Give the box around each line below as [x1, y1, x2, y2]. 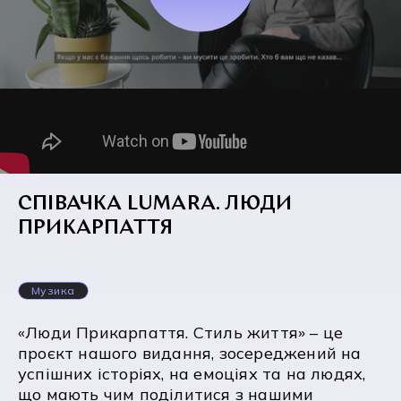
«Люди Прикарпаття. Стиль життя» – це [18, 322, 344, 344]
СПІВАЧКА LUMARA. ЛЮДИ [18, 194, 293, 216]
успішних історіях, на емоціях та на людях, [18, 363, 366, 385]
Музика [31, 284, 75, 298]
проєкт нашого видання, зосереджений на [18, 343, 362, 364]
